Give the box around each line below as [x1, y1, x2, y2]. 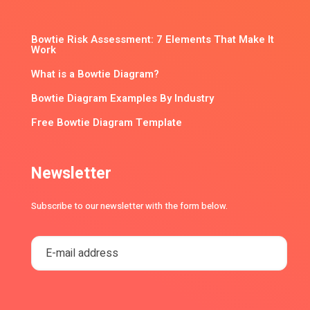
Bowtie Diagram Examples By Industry [31, 90, 214, 106]
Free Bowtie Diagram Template [31, 114, 182, 130]
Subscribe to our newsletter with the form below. [31, 199, 228, 212]
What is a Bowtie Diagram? [31, 66, 159, 82]
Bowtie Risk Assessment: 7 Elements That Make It [31, 31, 274, 47]
